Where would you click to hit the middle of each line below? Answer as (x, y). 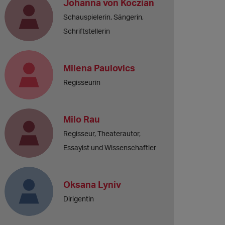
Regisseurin (82, 82)
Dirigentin (79, 198)
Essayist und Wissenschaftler (110, 147)
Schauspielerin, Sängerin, (104, 17)
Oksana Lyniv (92, 184)
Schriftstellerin (87, 31)
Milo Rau (82, 119)
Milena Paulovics (99, 68)
